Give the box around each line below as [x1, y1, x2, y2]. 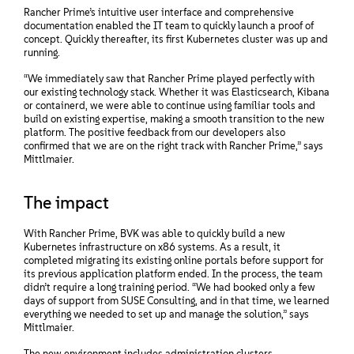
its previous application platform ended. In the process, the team [24, 267, 322, 280]
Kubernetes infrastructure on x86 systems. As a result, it [24, 240, 281, 253]
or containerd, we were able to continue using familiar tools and [24, 99, 315, 111]
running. [24, 46, 60, 58]
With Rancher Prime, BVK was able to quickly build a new [24, 227, 285, 239]
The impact [24, 191, 109, 213]
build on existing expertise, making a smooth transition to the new [24, 112, 325, 125]
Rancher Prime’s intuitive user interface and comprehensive [24, 6, 294, 18]
